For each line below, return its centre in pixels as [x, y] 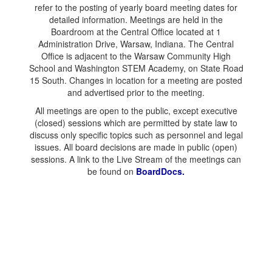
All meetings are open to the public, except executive [136, 110]
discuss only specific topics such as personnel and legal [136, 135]
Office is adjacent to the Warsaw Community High [136, 56]
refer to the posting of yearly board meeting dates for [136, 7]
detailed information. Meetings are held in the [136, 19]
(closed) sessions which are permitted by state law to [136, 123]
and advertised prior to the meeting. [136, 92]
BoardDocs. [160, 171]
